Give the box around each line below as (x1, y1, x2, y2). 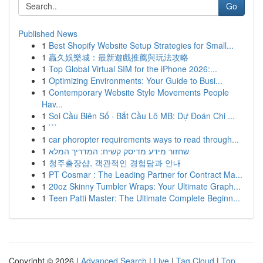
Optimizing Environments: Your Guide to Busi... (49, 75, 222, 86)
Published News (18, 28, 77, 39)
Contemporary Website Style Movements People (49, 86, 229, 98)
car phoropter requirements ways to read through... (49, 133, 239, 145)
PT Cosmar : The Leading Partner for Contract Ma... (49, 168, 242, 180)
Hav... (42, 98, 63, 110)
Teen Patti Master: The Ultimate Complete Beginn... (49, 192, 240, 204)
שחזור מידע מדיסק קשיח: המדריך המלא (49, 145, 189, 157)
